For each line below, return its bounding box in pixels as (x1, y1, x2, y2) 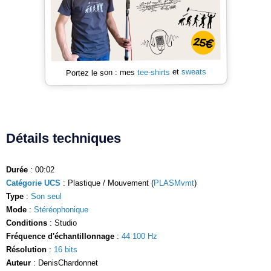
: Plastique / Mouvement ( (60, 178, 154, 188)
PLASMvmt (154, 178, 194, 188)
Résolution (6, 244, 47, 254)
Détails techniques (6, 130, 121, 146)
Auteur (6, 258, 31, 267)
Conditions (6, 218, 47, 227)
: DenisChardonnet (31, 258, 98, 267)
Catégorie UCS (6, 178, 60, 188)
